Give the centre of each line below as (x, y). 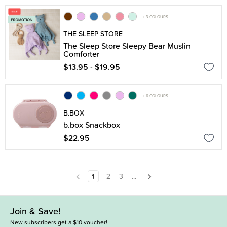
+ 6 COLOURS (156, 96)
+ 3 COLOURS (156, 16)
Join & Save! (35, 211)
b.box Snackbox (92, 125)
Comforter (81, 54)
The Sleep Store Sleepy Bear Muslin (127, 46)
